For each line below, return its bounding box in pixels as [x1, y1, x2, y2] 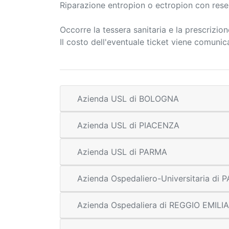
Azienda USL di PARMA [77, 146, 167, 157]
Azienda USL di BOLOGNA [77, 93, 179, 104]
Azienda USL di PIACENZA [77, 120, 179, 130]
